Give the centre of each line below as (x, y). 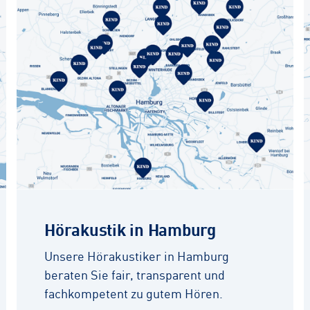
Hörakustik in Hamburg (130, 228)
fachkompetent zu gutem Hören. (134, 293)
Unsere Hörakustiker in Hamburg (137, 255)
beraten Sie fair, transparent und (135, 274)
